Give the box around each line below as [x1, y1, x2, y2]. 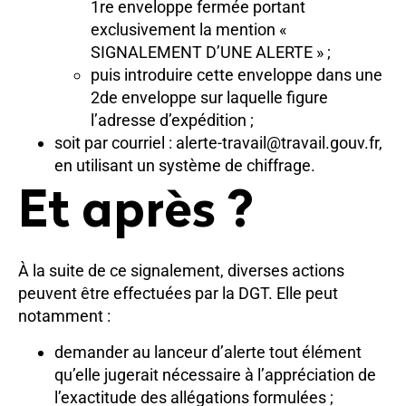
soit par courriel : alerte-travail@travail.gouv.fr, [54, 133, 382, 153]
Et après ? [18, 188, 254, 240]
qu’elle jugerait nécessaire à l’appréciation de [54, 364, 376, 384]
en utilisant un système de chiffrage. [54, 156, 315, 176]
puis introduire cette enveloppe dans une [91, 65, 382, 85]
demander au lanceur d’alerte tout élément [54, 342, 362, 362]
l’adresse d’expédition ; [91, 111, 254, 130]
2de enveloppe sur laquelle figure [91, 88, 328, 108]
